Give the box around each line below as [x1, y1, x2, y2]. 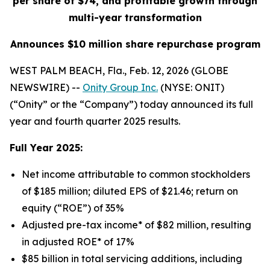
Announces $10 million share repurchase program [10, 38, 260, 50]
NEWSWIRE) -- [10, 81, 83, 93]
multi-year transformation [68, 11, 202, 24]
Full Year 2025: [10, 142, 83, 154]
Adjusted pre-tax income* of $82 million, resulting [22, 219, 251, 231]
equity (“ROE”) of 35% [22, 202, 124, 214]
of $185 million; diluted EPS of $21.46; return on [22, 185, 238, 197]
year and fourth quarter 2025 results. [10, 115, 180, 127]
